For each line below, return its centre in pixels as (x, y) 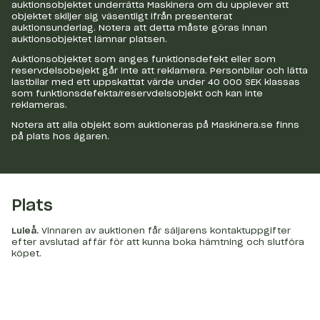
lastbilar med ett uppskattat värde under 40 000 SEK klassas (156, 82)
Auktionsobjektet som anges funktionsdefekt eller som (144, 60)
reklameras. (39, 105)
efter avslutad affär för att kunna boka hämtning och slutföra (158, 242)
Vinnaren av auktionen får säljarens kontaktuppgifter (166, 231)
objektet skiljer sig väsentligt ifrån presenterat (122, 17)
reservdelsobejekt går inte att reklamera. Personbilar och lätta (160, 71)
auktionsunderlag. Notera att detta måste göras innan (139, 28)
